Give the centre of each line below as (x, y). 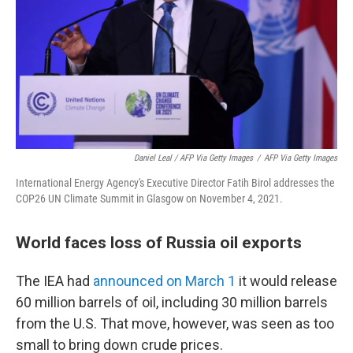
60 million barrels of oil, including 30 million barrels (172, 302)
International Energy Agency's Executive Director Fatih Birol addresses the (175, 183)
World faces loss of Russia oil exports (159, 242)
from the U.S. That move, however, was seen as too (175, 323)
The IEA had (54, 281)
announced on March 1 (164, 281)
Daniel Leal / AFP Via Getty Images (193, 158)
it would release (286, 281)
